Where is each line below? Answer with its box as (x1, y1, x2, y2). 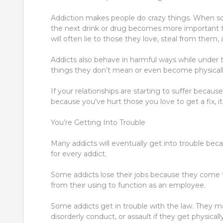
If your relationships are (51, 87, 133, 96)
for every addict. (51, 149, 107, 158)
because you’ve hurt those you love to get (51, 97, 201, 106)
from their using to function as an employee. (51, 181, 206, 190)
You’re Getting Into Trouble (51, 118, 145, 127)
